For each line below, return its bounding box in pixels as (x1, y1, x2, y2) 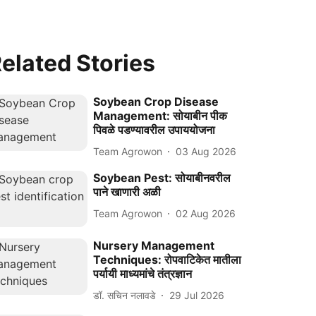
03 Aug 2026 (176, 145, 237, 157)
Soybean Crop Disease (93, 95, 219, 109)
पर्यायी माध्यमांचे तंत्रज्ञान (93, 267, 193, 281)
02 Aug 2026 (176, 207, 236, 219)
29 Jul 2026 (169, 288, 225, 301)
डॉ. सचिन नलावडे (93, 288, 157, 301)
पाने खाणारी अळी (93, 185, 162, 199)
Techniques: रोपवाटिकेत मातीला (93, 253, 242, 267)
